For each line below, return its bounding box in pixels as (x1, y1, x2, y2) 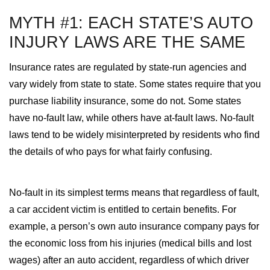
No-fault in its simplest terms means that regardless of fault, (9, 187, 259, 198)
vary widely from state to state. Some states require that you (9, 79, 261, 89)
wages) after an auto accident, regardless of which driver (9, 255, 249, 265)
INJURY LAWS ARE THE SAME (9, 33, 245, 51)
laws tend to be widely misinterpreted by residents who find (9, 130, 260, 140)
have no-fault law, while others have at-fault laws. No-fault (9, 113, 254, 123)
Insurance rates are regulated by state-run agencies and (9, 62, 246, 72)
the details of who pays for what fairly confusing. (9, 146, 212, 157)
